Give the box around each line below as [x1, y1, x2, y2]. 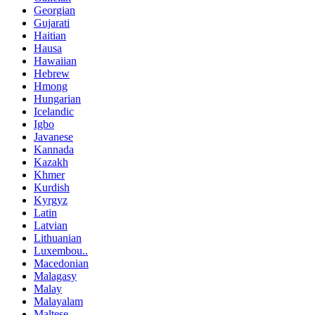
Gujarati [34, 16, 70, 29]
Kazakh [34, 155, 68, 168]
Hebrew [34, 67, 70, 79]
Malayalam [34, 295, 83, 307]
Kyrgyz [34, 193, 67, 206]
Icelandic [34, 105, 74, 117]
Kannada [34, 143, 74, 155]
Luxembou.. [34, 244, 88, 257]
